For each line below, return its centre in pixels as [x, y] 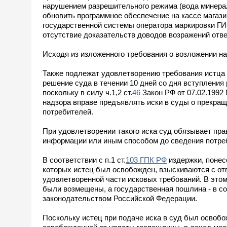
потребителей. [68, 111]
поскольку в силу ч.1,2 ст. [87, 92]
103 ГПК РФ [146, 160]
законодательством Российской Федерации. [120, 198]
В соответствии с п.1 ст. [84, 160]
